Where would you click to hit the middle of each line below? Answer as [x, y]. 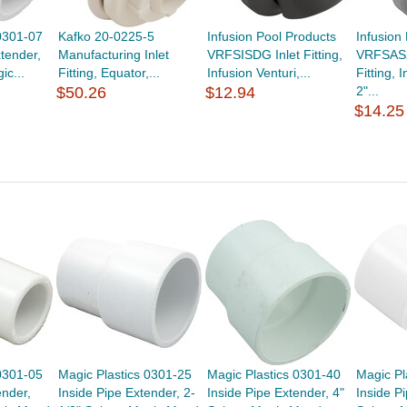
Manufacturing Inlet [113, 55]
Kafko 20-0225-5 [106, 36]
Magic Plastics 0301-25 [124, 374]
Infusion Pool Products [272, 36]
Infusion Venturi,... [259, 73]
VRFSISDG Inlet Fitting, [275, 55]
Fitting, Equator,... [109, 73]
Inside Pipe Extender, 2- [126, 392]
